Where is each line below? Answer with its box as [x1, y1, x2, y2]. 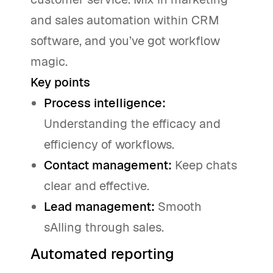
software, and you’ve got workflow [30, 33, 220, 49]
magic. [30, 54, 68, 70]
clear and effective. [44, 178, 150, 194]
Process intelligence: [44, 95, 166, 112]
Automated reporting [30, 244, 174, 264]
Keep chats [172, 157, 238, 174]
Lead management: [44, 199, 155, 215]
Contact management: [44, 157, 172, 174]
